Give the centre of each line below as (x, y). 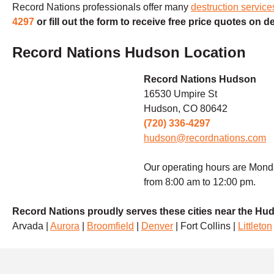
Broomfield (110, 226)
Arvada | (31, 226)
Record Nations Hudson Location (129, 52)
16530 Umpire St (182, 94)
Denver (157, 226)
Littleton (255, 226)
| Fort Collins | (206, 226)
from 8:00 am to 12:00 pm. (200, 182)
